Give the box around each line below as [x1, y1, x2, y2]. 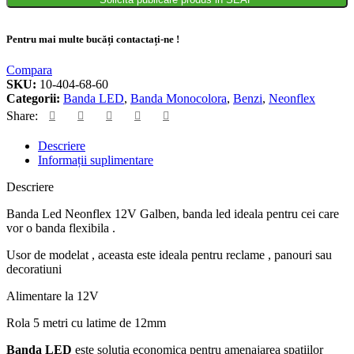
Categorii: [6, 92, 60, 106]
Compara [6, 63, 52, 77]
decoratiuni [6, 262, 62, 277]
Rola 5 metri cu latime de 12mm [6, 316, 166, 330]
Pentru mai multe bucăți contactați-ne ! [6, 33, 179, 46]
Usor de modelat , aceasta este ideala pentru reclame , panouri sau [6, 248, 332, 262]
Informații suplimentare [38, 153, 153, 168]
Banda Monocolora [130, 92, 227, 106]
